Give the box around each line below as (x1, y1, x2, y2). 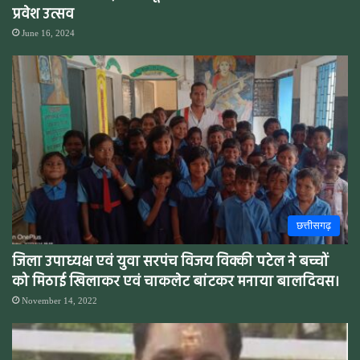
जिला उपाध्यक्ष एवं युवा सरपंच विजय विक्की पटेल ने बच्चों (12, 251, 329, 275)
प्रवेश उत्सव (12, 2, 74, 27)
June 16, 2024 (22, 27, 75, 38)
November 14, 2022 (22, 296, 97, 306)
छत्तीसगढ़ (297, 219, 331, 232)
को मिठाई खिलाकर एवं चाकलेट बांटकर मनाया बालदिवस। (12, 271, 339, 295)
